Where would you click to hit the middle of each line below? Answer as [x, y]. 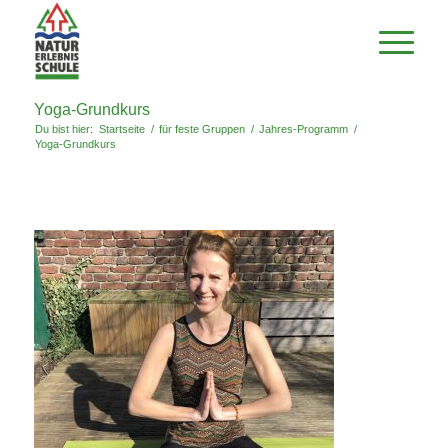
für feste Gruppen [201, 129]
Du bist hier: [63, 129]
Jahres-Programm [303, 129]
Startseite [121, 129]
